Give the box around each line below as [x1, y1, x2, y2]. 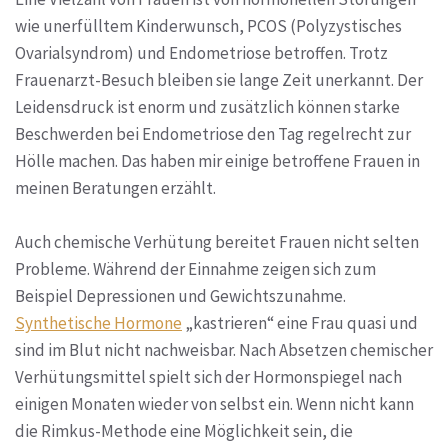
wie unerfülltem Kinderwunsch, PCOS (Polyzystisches [15, 14, 402, 37]
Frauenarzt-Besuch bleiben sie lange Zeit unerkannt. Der [15, 68, 423, 91]
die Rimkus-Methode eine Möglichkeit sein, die [15, 419, 353, 442]
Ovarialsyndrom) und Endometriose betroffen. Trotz [15, 41, 388, 64]
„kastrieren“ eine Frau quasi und [182, 311, 418, 334]
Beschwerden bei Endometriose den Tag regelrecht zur [15, 122, 411, 145]
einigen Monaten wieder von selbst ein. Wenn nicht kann [15, 392, 414, 415]
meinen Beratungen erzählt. [15, 176, 216, 199]
